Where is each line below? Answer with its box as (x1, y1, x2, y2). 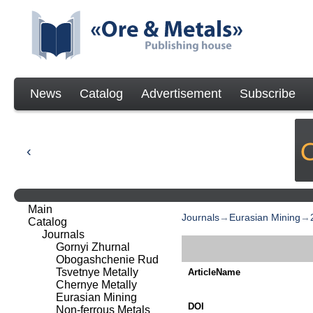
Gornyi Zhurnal (56, 241, 130, 253)
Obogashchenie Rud (56, 254, 159, 265)
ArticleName (188, 266, 240, 277)
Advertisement (141, 87, 221, 101)
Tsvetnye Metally (56, 266, 138, 278)
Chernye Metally (56, 279, 137, 291)
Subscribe (240, 87, 296, 101)
